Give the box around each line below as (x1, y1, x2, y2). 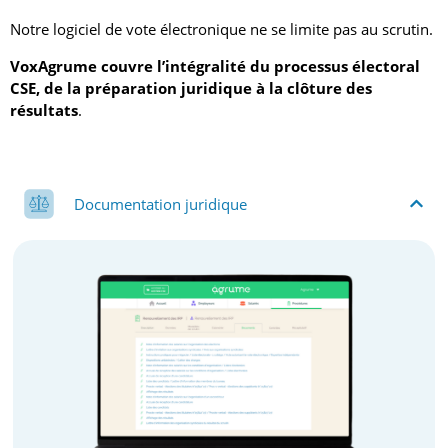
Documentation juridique (74, 193, 247, 214)
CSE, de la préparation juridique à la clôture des (10, 77, 372, 98)
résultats (10, 99, 78, 120)
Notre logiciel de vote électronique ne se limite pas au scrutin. (10, 19, 433, 40)
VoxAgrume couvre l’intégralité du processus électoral (10, 55, 420, 76)
